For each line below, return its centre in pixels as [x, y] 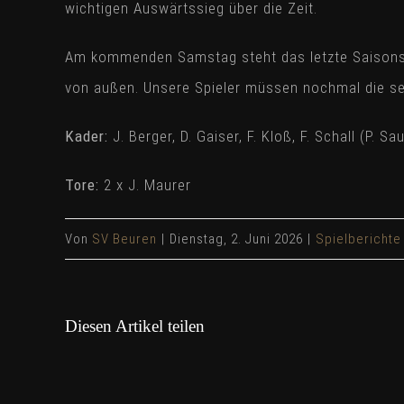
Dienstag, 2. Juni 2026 [236, 239]
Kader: [87, 136]
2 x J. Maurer [145, 184]
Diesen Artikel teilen [135, 326]
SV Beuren [124, 239]
